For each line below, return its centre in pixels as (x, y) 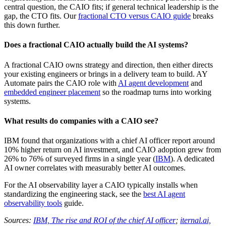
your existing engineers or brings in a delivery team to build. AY (106, 74)
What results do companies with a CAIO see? (81, 121)
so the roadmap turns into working (156, 92)
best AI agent (164, 194)
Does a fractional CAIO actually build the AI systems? (96, 45)
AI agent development (153, 83)
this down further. (32, 25)
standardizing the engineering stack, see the (74, 194)
